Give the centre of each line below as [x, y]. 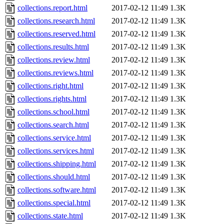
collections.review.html [54, 60]
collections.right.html [50, 86]
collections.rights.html [52, 99]
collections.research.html [56, 21]
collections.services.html [56, 151]
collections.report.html [52, 8]
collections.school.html [53, 112]
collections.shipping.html [57, 164]
